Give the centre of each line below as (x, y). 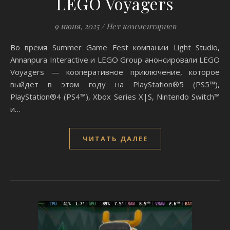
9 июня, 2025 (76, 26)
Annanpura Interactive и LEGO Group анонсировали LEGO (115, 60)
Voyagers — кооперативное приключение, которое (115, 72)
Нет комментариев (141, 26)
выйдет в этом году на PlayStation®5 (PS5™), (115, 84)
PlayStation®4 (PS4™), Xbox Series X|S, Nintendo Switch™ (115, 97)
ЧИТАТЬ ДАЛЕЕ (115, 139)
